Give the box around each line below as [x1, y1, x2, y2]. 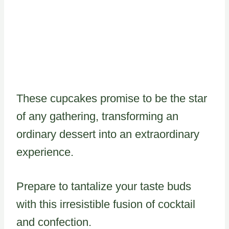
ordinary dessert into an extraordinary [16, 127, 199, 141]
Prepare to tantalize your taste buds [16, 179, 191, 193]
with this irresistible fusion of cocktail [16, 197, 195, 211]
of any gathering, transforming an [16, 109, 178, 123]
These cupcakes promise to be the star [16, 91, 207, 105]
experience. [16, 145, 74, 158]
